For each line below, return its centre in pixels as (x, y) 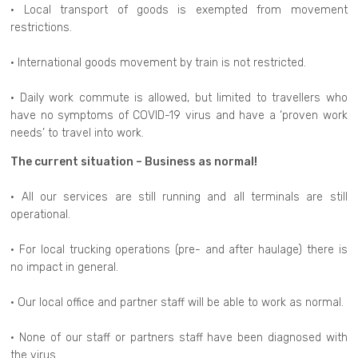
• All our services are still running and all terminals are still (179, 197)
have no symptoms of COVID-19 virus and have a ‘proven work (179, 115)
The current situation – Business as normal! (134, 161)
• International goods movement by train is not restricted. (159, 62)
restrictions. (42, 27)
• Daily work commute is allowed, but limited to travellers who (179, 97)
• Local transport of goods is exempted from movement (179, 10)
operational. (41, 214)
